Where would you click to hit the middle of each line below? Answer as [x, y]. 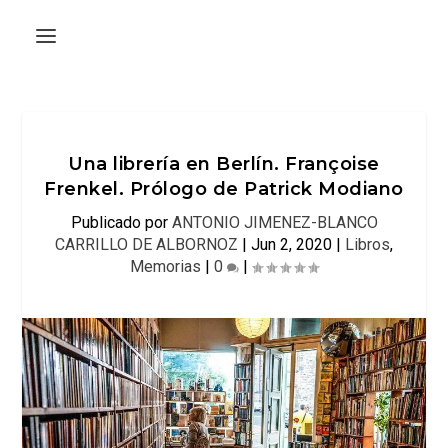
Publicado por [121, 222]
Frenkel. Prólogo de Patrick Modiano [224, 189]
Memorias [165, 266]
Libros [367, 244]
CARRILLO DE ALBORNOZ [146, 244]
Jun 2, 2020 [291, 244]
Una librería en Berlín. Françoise [224, 164]
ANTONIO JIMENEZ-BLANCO [274, 222]
